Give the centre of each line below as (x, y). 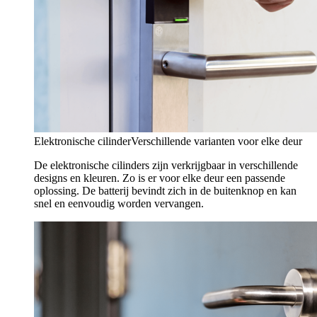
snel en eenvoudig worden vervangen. (119, 203)
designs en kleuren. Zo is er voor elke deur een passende (160, 178)
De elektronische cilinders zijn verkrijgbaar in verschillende (166, 165)
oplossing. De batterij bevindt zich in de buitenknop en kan (165, 191)
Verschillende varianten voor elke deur (217, 141)
